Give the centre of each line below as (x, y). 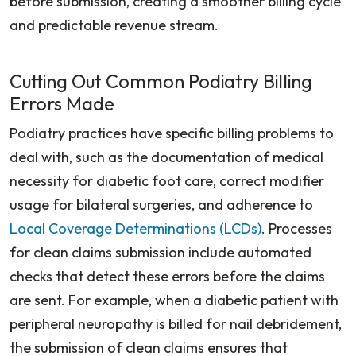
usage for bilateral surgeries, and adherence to (161, 204)
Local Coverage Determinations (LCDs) (135, 228)
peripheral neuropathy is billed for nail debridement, (176, 323)
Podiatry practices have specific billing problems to (172, 133)
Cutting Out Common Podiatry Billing (161, 81)
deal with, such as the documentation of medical (166, 157)
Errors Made (64, 103)
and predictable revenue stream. (114, 25)
